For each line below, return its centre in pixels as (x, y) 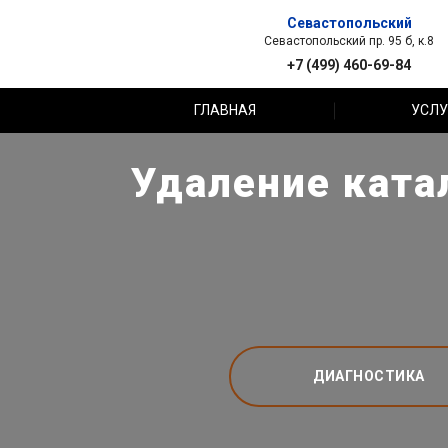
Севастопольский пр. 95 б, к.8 (349, 40)
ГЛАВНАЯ (225, 110)
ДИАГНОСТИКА (369, 375)
